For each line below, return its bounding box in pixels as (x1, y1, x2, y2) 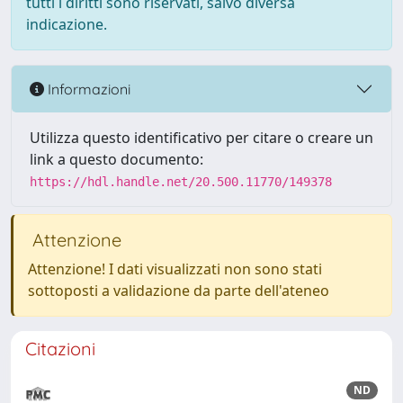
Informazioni (44, 79, 130, 98)
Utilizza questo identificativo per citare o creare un (30, 128, 373, 148)
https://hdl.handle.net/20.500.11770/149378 (30, 175, 332, 189)
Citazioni (25, 337, 95, 360)
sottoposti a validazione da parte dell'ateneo (28, 281, 329, 300)
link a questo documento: (30, 149, 203, 169)
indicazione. (26, 14, 107, 34)
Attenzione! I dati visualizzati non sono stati (28, 259, 322, 279)
